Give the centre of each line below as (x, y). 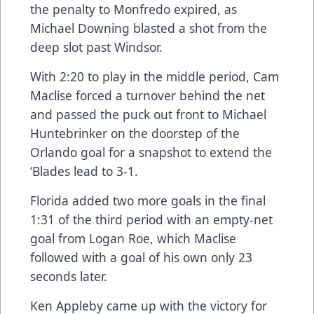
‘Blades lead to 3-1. (84, 171)
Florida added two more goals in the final (148, 201)
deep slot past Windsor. (96, 47)
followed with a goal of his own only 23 (141, 258)
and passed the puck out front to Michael (148, 115)
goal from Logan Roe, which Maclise (133, 239)
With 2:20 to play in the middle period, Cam (155, 77)
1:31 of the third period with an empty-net (151, 220)
